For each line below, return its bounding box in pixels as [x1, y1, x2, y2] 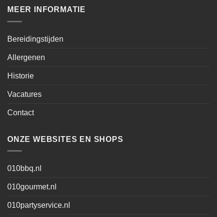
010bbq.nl [7, 164, 42, 173]
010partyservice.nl [7, 201, 70, 210]
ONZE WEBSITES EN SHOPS [7, 135, 124, 143]
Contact [7, 108, 34, 117]
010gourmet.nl [7, 183, 57, 191]
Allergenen [7, 53, 45, 62]
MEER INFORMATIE [7, 5, 86, 14]
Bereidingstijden [7, 34, 63, 43]
